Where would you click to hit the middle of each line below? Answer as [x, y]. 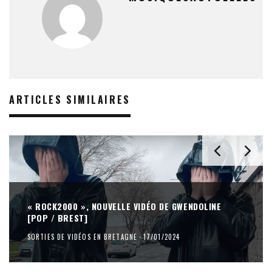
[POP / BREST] [58, 217]
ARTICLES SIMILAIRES [70, 99]
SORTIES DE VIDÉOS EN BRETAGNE [82, 236]
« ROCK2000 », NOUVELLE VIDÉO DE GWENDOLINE [124, 206]
